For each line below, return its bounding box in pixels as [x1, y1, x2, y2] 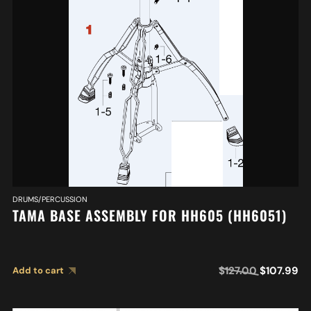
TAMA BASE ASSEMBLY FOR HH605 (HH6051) [12, 205, 287, 226]
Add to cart [12, 264, 64, 277]
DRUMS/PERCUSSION [12, 194, 87, 205]
